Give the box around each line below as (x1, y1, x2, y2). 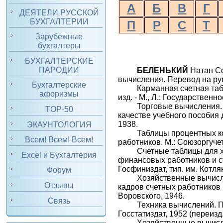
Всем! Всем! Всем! (25, 135, 94, 144)
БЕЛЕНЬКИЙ (137, 66, 189, 75)
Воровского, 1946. (118, 192, 185, 201)
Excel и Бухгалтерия (21, 150, 97, 159)
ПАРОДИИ (39, 65, 80, 74)
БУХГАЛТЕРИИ (29, 17, 89, 26)
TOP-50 (45, 105, 73, 113)
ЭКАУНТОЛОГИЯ (26, 120, 92, 129)
